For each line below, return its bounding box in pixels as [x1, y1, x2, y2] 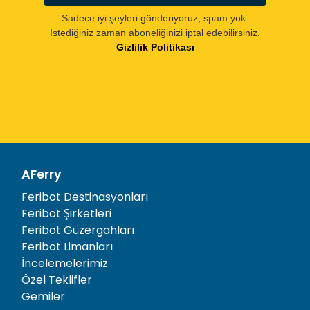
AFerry [21, 165, 62, 183]
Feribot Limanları [21, 238, 113, 255]
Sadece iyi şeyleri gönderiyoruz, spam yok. [62, 12, 248, 24]
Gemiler [21, 288, 65, 304]
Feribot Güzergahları [21, 221, 134, 238]
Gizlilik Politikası [116, 41, 194, 53]
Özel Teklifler [21, 271, 92, 288]
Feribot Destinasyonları [21, 188, 148, 205]
